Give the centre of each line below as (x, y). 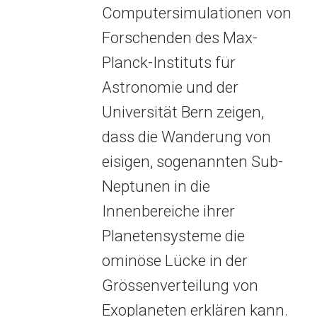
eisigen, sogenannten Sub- (192, 161)
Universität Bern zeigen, (183, 112)
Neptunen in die (156, 186)
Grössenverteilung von (180, 285)
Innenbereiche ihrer (168, 211)
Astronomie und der (170, 87)
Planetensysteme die (173, 236)
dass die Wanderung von (186, 137)
